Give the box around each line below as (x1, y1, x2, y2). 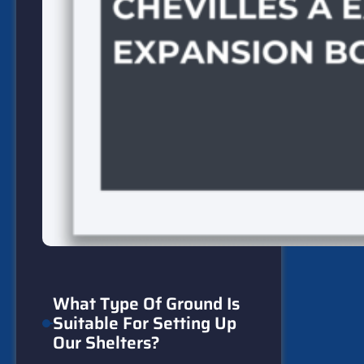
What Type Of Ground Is (52, 289, 240, 317)
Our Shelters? (52, 328, 160, 356)
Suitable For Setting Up (52, 309, 236, 336)
